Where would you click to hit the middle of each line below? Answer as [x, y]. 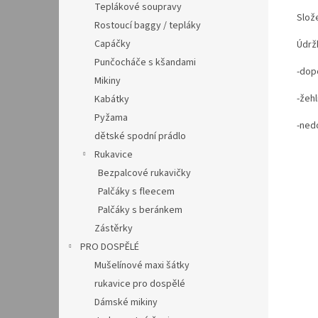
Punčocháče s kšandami [145, 62]
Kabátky [112, 99]
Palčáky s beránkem [140, 210]
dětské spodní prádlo [140, 136]
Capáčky [113, 44]
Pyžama [111, 118]
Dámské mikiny [126, 302]
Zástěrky [114, 229]
